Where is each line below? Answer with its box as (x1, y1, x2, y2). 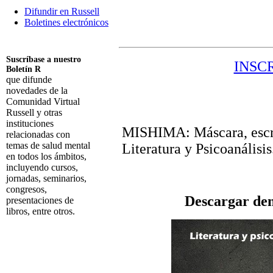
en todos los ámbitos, (6, 151, 87, 161)
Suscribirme (6, 227, 52, 237)
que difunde (6, 74, 52, 85)
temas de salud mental (6, 140, 90, 151)
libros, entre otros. (6, 206, 75, 216)
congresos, (6, 184, 47, 194)
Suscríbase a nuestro (6, 55, 81, 64)
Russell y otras (6, 107, 62, 118)
